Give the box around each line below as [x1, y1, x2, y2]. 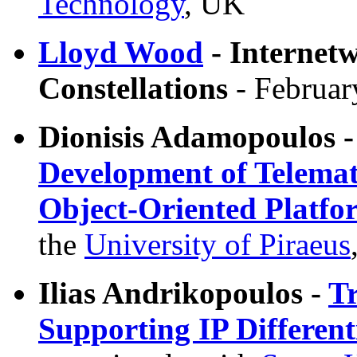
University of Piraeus [84, 226, 351, 261]
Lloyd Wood [38, 34, 203, 69]
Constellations [38, 70, 228, 105]
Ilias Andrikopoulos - [38, 275, 328, 310]
